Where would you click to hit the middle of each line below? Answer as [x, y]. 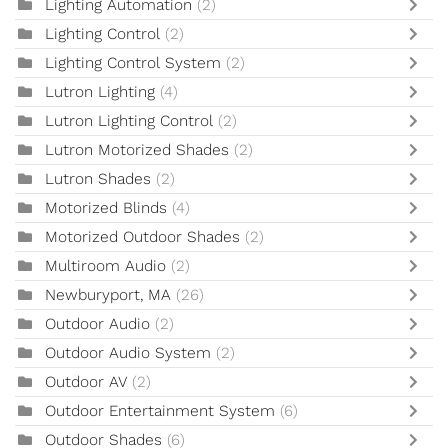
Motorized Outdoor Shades [142, 237]
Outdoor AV [86, 382]
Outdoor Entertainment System [162, 411]
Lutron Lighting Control [129, 121]
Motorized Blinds [106, 208]
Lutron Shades [98, 179]
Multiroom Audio [105, 266]
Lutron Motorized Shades [137, 150]
